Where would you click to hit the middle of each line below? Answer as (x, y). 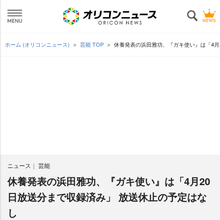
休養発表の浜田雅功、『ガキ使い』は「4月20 (109, 181)
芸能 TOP (92, 44)
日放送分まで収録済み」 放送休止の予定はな (107, 197)
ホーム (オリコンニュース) (37, 44)
